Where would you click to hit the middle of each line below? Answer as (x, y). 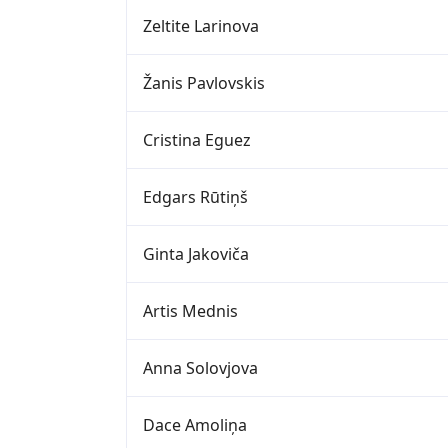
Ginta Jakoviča (196, 253)
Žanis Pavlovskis (204, 82)
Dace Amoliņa (195, 424)
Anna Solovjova (200, 367)
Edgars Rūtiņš (195, 196)
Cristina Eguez (197, 139)
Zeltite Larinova (201, 25)
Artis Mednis (190, 310)
